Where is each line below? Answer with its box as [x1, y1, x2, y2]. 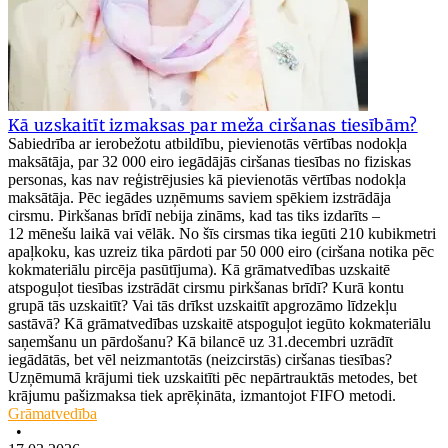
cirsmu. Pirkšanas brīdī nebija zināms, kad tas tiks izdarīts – [8, 207, 380, 225]
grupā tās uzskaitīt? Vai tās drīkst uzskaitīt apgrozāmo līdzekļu [8, 297, 397, 315]
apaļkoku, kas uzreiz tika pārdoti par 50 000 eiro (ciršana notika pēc [8, 243, 434, 261]
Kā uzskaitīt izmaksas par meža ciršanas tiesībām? [8, 115, 418, 136]
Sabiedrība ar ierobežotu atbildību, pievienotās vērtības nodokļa [8, 135, 407, 153]
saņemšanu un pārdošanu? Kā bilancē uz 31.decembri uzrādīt [8, 333, 393, 351]
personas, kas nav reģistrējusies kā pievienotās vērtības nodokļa [8, 171, 406, 189]
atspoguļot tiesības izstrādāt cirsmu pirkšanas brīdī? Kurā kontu [8, 279, 404, 297]
